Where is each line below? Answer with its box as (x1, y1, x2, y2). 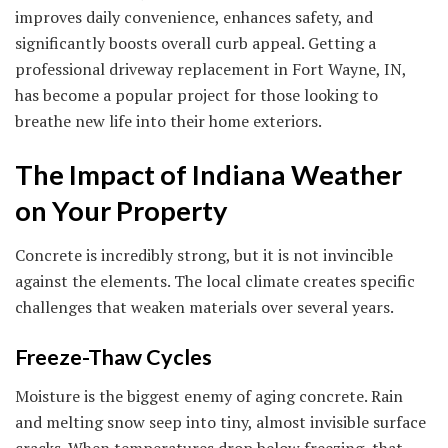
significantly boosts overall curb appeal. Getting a (15, 32, 376, 55)
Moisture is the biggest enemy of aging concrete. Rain (15, 384, 403, 407)
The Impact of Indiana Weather (15, 157, 402, 191)
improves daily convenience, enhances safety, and (15, 6, 373, 29)
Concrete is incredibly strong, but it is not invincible (15, 244, 393, 267)
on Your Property (15, 193, 228, 227)
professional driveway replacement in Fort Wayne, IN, (15, 58, 406, 81)
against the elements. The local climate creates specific (15, 270, 415, 293)
